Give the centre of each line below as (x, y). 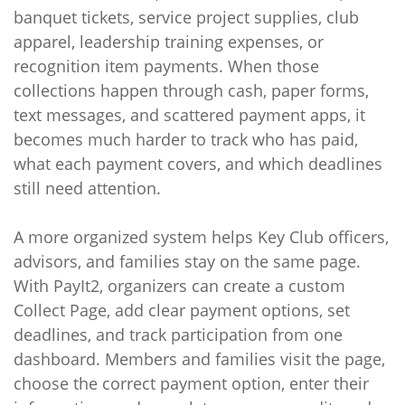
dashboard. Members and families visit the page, (199, 359)
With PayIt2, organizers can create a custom (179, 286)
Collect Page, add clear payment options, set (182, 310)
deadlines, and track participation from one (178, 334)
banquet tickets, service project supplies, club (186, 17)
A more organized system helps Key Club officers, (201, 237)
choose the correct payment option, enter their (191, 383)
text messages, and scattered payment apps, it (189, 115)
